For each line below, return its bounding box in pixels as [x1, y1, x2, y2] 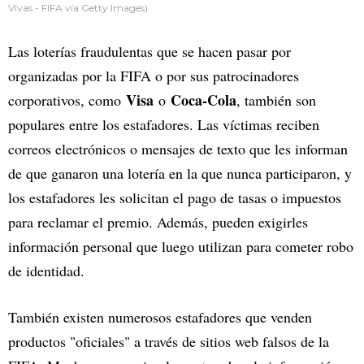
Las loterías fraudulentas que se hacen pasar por [8, 41, 291, 62]
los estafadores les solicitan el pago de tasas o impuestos [8, 188, 341, 208]
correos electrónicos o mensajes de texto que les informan [8, 139, 348, 159]
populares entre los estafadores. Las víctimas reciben [8, 115, 319, 135]
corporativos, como [8, 90, 126, 110]
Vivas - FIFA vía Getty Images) [8, 2, 148, 15]
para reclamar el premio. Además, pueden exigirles [8, 212, 308, 232]
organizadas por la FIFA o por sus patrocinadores [8, 66, 299, 86]
